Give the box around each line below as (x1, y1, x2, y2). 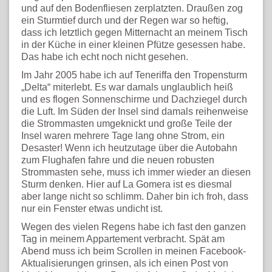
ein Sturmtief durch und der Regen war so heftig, (21, 15, 228, 25)
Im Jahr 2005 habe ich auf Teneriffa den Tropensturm (21, 70, 247, 80)
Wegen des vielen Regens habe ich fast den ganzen (21, 222, 246, 232)
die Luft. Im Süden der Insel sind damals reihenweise (21, 106, 248, 117)
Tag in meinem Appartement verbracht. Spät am (21, 234, 225, 244)
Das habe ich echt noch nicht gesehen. (21, 52, 188, 62)
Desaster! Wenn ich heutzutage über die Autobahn (21, 143, 237, 153)
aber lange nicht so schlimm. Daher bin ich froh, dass (21, 191, 248, 202)
